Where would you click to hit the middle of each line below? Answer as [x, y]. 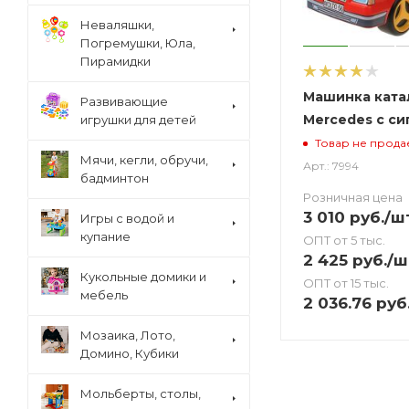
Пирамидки [115, 61]
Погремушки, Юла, [138, 43]
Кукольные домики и [143, 277]
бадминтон [115, 178]
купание [105, 236]
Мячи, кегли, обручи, [144, 160]
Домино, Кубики [130, 353]
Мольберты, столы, [141, 393]
